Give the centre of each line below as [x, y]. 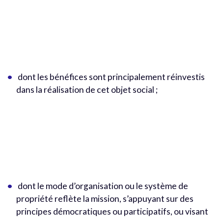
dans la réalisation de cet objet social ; [87, 89]
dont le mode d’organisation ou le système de [102, 186]
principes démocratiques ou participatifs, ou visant [112, 211]
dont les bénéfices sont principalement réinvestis [110, 77]
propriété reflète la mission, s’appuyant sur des [105, 198]
